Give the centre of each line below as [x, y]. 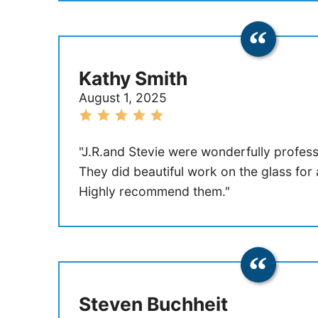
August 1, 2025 [122, 98]
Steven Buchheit [153, 303]
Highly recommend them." [154, 192]
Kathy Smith [133, 78]
